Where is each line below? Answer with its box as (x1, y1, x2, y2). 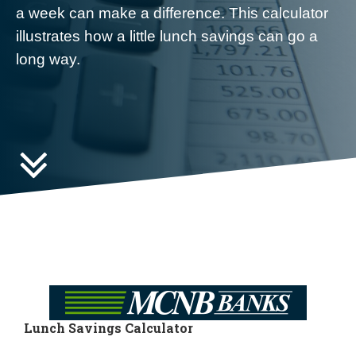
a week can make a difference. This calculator (16, 5, 328, 21)
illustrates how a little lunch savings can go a (16, 28, 318, 44)
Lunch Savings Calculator (24, 319, 193, 336)
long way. (16, 51, 80, 68)
